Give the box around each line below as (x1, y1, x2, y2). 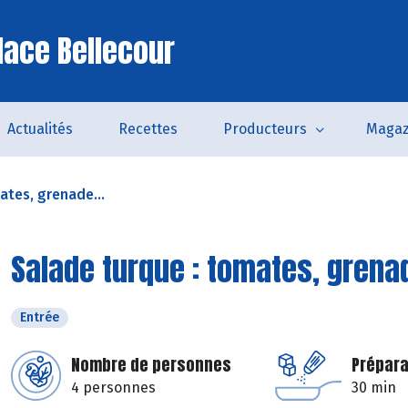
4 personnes (71, 379, 156, 396)
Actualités (6, 120, 73, 138)
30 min (352, 379, 396, 396)
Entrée (20, 310, 59, 325)
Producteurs (222, 120, 307, 138)
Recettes (117, 120, 178, 138)
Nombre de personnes (71, 352, 231, 377)
